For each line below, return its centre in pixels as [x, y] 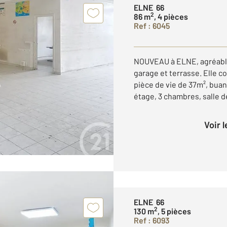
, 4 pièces [171, 16]
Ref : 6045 [152, 25]
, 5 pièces [174, 211]
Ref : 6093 [152, 220]
